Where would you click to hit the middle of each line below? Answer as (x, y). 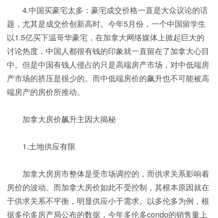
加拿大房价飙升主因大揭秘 (61, 119)
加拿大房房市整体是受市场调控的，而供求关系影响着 (108, 174)
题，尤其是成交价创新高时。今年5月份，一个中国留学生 (106, 24)
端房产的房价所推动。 (46, 92)
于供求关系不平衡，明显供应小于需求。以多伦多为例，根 (108, 201)
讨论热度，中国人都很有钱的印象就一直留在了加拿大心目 (108, 51)
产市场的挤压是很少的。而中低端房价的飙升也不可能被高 (108, 78)
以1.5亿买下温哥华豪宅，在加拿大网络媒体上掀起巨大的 (106, 37)
